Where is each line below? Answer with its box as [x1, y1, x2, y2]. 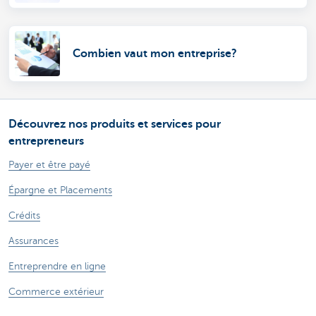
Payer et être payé [8, 159, 90, 170]
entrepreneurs [8, 134, 84, 147]
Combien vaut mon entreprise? [73, 47, 237, 60]
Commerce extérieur [8, 286, 104, 297]
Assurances [8, 235, 59, 246]
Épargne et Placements [8, 184, 112, 195]
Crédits [8, 209, 40, 221]
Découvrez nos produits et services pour [8, 117, 221, 130]
